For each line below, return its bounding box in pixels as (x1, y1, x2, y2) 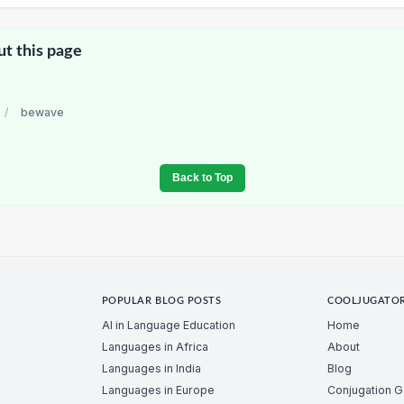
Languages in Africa (101, 339, 208, 353)
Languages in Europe (101, 382, 215, 397)
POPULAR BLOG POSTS (101, 297, 222, 307)
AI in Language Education (101, 317, 235, 332)
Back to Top (171, 171, 233, 185)
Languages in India (101, 361, 201, 375)
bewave (21, 106, 64, 120)
